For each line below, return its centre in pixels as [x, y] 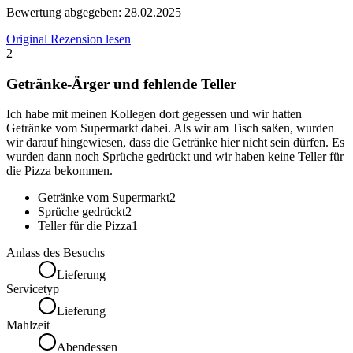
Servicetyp [33, 289]
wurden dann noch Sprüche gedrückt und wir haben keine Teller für [175, 157]
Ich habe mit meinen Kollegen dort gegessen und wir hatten [154, 114]
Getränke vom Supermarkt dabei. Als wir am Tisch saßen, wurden [170, 128]
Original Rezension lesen [69, 39]
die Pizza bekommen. [59, 171]
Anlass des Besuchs [56, 253]
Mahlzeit [28, 325]
